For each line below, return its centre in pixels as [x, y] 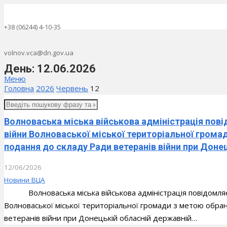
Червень [72, 88]
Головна [19, 88]
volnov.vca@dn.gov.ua [39, 53]
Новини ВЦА [25, 180]
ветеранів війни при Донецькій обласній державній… [101, 218]
